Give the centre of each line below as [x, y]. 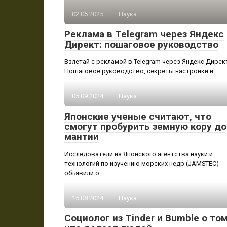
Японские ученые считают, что [138, 116]
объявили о [82, 173]
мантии [82, 137]
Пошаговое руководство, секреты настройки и [139, 71]
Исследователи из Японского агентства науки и [139, 154]
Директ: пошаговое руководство [141, 44]
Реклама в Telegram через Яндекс [144, 34]
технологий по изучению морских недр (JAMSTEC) [142, 163]
